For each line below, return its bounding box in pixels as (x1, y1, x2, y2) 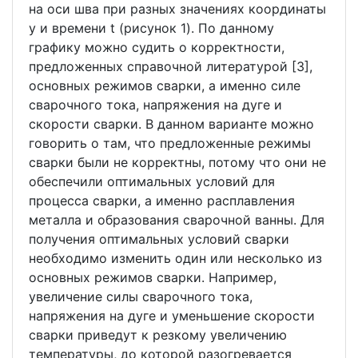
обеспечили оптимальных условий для (29, 173, 275, 190)
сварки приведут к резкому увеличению (29, 327, 287, 344)
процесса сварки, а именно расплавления (29, 193, 295, 209)
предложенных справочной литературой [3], (29, 58, 312, 75)
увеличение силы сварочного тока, (29, 288, 253, 305)
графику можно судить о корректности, (29, 39, 284, 56)
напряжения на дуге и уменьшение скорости (29, 308, 315, 324)
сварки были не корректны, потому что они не (29, 154, 326, 171)
